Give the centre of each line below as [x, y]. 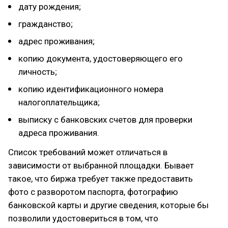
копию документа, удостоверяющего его [101, 59]
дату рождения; [50, 7]
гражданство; [46, 24]
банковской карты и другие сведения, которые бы [108, 205]
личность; [38, 72]
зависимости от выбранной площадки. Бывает [101, 165]
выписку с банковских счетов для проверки [105, 120]
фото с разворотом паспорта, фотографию [93, 192]
